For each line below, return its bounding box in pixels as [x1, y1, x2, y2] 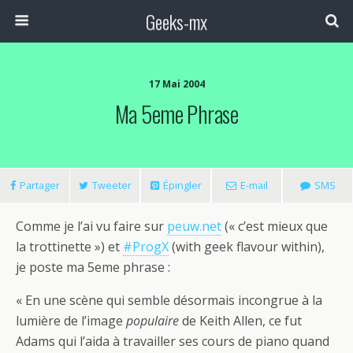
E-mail [240, 178, 268, 192]
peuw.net [167, 217, 221, 235]
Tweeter [91, 178, 132, 192]
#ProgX [123, 238, 169, 255]
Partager [19, 178, 60, 192]
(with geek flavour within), [169, 238, 325, 255]
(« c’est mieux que [221, 217, 328, 235]
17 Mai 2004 [148, 77, 205, 91]
